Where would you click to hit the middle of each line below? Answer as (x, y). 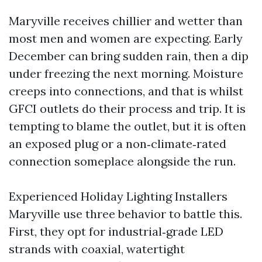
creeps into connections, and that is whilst (126, 91)
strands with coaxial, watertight (97, 249)
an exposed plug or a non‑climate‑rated (118, 144)
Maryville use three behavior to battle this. (125, 214)
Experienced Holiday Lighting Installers (118, 196)
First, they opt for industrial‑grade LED (116, 231)
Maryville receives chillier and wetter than (126, 21)
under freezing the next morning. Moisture (126, 73)
